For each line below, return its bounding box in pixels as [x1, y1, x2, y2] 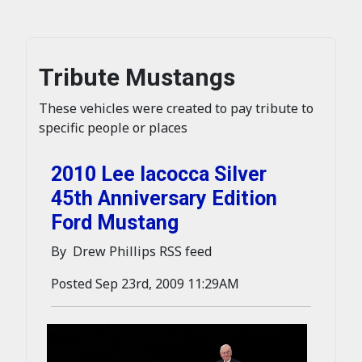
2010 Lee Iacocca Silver [51, 162, 267, 186]
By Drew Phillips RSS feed [51, 242, 212, 260]
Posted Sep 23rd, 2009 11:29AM [51, 275, 239, 293]
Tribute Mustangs [39, 63, 235, 91]
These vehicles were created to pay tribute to [39, 99, 314, 117]
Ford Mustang [51, 211, 179, 234]
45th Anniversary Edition [51, 187, 277, 210]
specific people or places [39, 119, 187, 137]
